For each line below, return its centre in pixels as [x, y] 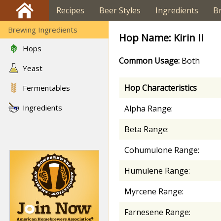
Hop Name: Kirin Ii [161, 38]
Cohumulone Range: [162, 150]
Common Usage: [149, 61]
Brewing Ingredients [43, 30]
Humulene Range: [157, 171]
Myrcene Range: [154, 191]
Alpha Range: [148, 109]
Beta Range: [147, 129]
